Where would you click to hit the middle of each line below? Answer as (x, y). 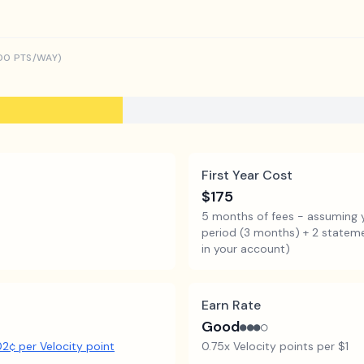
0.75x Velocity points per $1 (275, 346)
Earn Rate (231, 305)
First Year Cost (247, 175)
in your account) (246, 248)
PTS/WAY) (37, 58)
